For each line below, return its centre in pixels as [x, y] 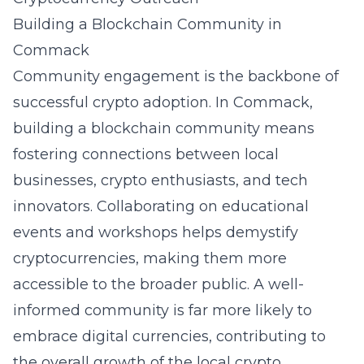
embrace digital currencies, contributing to [169, 336]
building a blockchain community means [164, 128]
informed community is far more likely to [162, 310]
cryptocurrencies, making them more [150, 258]
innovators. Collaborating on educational [161, 206]
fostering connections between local [146, 154]
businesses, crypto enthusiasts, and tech [160, 180]
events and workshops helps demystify [156, 232]
